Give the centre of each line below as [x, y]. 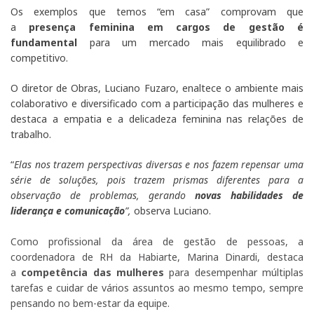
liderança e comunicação [68, 211]
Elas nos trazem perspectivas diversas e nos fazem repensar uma [159, 165]
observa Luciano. [171, 211]
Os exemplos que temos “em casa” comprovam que [157, 12]
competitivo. [39, 58]
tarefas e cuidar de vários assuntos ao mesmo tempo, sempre [157, 288]
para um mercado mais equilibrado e [190, 43]
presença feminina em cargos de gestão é [160, 27]
